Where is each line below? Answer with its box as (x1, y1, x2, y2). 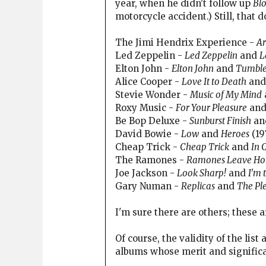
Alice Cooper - (115, 75, 182, 87)
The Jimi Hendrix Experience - (115, 36, 256, 48)
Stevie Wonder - (115, 88, 190, 100)
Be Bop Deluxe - (115, 115, 189, 126)
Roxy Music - (115, 102, 176, 113)
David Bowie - (115, 128, 181, 140)
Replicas (181, 180, 215, 192)
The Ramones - (115, 154, 186, 166)
